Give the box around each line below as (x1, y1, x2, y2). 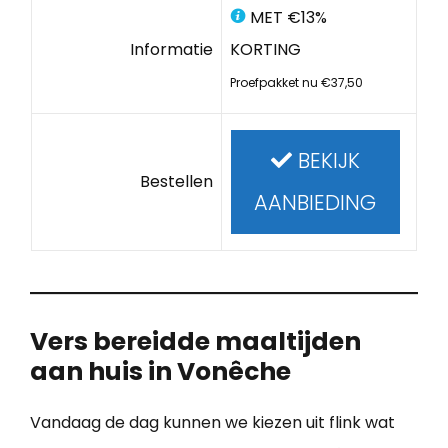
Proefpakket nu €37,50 (229, 73, 363, 91)
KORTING (229, 37, 301, 61)
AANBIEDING (254, 187, 377, 217)
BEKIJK (291, 145, 360, 175)
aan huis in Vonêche (30, 353, 291, 389)
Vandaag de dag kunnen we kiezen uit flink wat (30, 410, 395, 434)
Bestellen (140, 169, 214, 193)
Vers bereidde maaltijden (30, 323, 361, 359)
